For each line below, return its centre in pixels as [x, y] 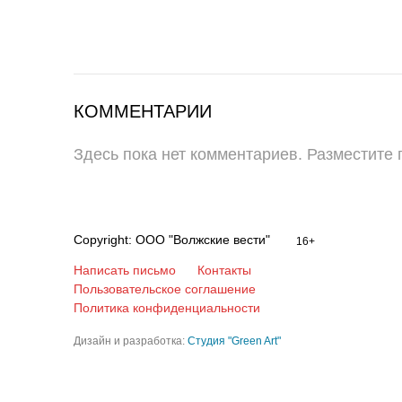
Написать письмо [125, 270]
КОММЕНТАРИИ [143, 111]
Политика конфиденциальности [167, 308]
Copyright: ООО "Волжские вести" [183, 239]
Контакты [224, 270]
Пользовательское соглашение [165, 289]
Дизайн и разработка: [131, 341]
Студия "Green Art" [234, 341]
